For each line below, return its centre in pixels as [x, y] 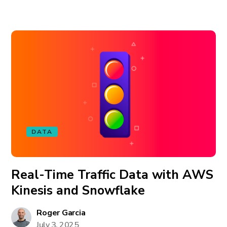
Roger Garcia [61, 213]
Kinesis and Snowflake [78, 191]
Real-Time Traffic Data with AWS [112, 175]
